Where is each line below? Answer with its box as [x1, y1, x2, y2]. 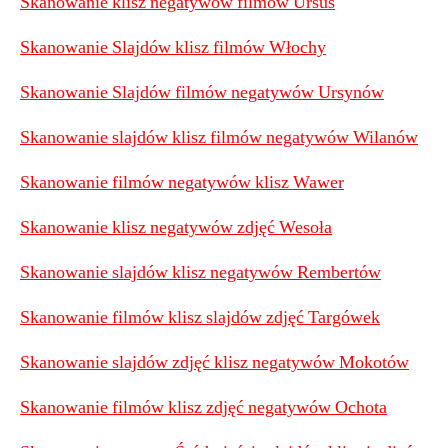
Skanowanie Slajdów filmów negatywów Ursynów [20, 81, 384, 104]
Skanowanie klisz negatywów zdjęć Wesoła [20, 216, 332, 239]
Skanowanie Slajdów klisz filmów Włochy [20, 36, 326, 59]
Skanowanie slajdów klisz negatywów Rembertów [20, 261, 381, 284]
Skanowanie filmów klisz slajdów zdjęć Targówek [20, 306, 380, 329]
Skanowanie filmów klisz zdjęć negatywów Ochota [20, 396, 387, 419]
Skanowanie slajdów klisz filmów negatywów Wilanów [20, 126, 418, 149]
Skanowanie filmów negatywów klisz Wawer [20, 171, 344, 194]
